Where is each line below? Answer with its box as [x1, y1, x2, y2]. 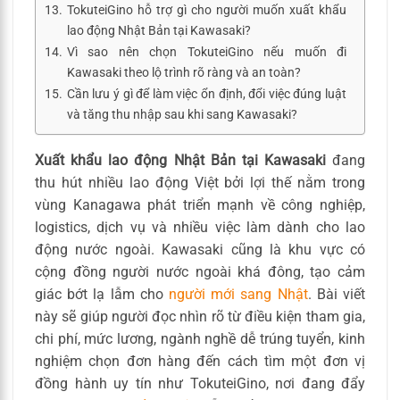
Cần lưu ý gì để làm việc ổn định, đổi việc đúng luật [66, 86, 346, 102]
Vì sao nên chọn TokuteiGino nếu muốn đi [66, 44, 346, 60]
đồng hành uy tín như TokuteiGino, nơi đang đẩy [35, 374, 365, 392]
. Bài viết [307, 285, 366, 303]
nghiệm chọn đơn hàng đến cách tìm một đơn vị [35, 352, 365, 370]
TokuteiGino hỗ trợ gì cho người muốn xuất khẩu [66, 2, 346, 18]
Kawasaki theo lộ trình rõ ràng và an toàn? [66, 64, 301, 80]
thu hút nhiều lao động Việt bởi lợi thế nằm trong [35, 173, 365, 191]
